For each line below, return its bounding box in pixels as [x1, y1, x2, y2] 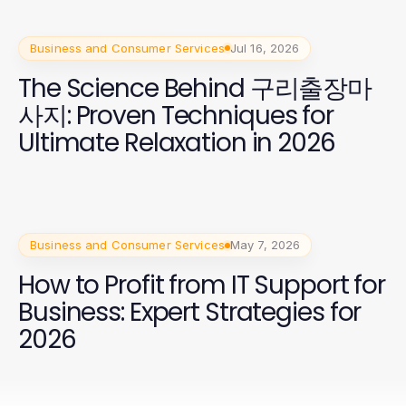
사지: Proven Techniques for [18, 97, 333, 133]
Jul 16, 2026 [229, 40, 300, 55]
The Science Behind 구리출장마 [18, 70, 372, 106]
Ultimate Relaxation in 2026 [18, 124, 335, 160]
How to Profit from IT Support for [18, 267, 386, 304]
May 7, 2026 [229, 237, 301, 253]
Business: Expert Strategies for [18, 295, 362, 331]
